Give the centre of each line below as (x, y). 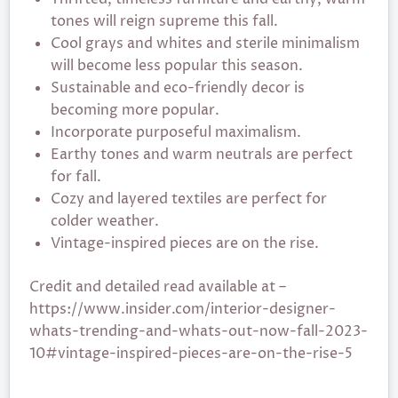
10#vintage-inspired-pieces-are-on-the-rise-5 (191, 354)
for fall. (76, 177)
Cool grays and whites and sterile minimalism (205, 44)
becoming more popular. (135, 110)
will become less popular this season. (177, 66)
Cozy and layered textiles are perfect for (189, 199)
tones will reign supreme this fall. (164, 21)
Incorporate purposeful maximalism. (176, 132)
